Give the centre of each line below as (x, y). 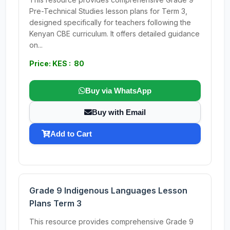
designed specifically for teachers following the (110, 22)
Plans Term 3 (55, 203)
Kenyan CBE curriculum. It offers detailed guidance (114, 34)
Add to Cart (71, 134)
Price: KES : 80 (57, 63)
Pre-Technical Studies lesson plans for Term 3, (108, 11)
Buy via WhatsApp (118, 91)
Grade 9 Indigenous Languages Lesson (108, 190)
